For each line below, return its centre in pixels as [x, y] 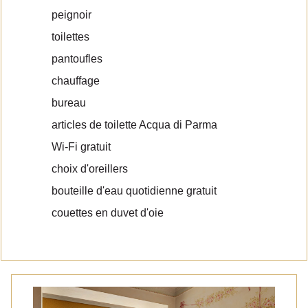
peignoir [71, 15]
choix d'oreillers [90, 169]
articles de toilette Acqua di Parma [134, 125]
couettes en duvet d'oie [108, 213]
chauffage [76, 81]
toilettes [70, 37]
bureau [69, 103]
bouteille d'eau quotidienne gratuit [134, 191]
